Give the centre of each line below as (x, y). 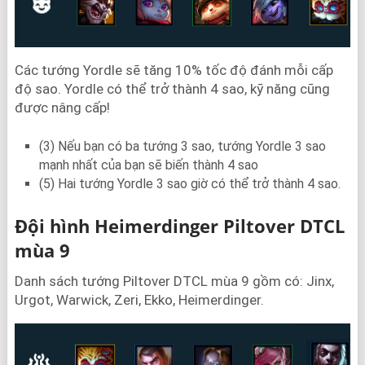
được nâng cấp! (62, 108)
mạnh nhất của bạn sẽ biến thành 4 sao (148, 165)
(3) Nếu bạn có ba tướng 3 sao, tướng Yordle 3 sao (182, 147)
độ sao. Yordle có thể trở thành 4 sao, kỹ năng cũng (172, 89)
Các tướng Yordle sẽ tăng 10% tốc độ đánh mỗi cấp (174, 70)
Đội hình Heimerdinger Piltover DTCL (179, 226)
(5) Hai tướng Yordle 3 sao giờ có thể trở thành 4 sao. (189, 184)
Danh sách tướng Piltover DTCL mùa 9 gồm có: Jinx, (174, 281)
